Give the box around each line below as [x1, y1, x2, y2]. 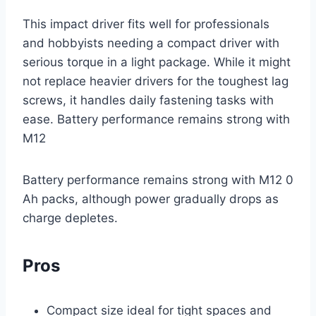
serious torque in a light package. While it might [23, 55, 291, 70]
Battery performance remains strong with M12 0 [23, 173, 293, 188]
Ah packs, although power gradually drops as [23, 192, 279, 207]
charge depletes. [23, 211, 118, 226]
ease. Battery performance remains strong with [23, 112, 290, 127]
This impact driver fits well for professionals [23, 17, 269, 32]
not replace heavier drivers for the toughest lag [23, 74, 288, 89]
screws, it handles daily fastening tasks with [23, 93, 274, 108]
